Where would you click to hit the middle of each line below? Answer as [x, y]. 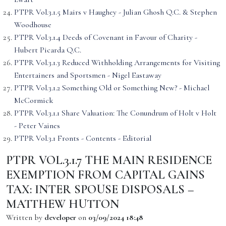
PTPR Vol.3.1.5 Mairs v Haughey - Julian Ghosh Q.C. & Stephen [116, 12]
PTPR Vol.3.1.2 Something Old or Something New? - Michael [112, 88]
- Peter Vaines [37, 126]
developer [60, 217]
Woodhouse [33, 25]
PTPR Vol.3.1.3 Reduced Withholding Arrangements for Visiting [117, 63]
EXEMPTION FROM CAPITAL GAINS [105, 175]
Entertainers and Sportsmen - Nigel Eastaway [88, 75]
